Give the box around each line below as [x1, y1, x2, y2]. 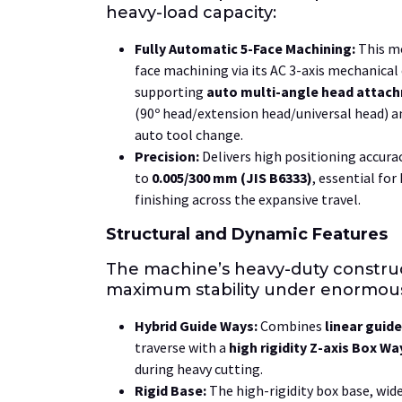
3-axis [289, 60, 325, 79]
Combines [258, 316, 325, 335]
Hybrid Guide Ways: [135, 316, 258, 335]
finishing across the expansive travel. [135, 189, 361, 208]
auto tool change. [135, 125, 243, 144]
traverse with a [135, 337, 229, 356]
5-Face [240, 39, 283, 57]
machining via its [161, 60, 270, 79]
